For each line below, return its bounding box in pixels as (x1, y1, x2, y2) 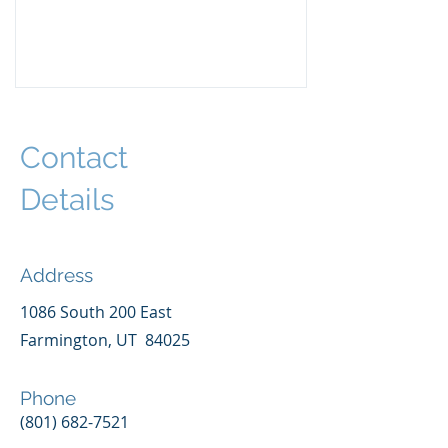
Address (20, 264, 93, 286)
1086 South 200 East (20, 301, 172, 323)
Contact (20, 140, 128, 175)
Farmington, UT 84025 (20, 329, 190, 351)
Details (20, 182, 114, 217)
